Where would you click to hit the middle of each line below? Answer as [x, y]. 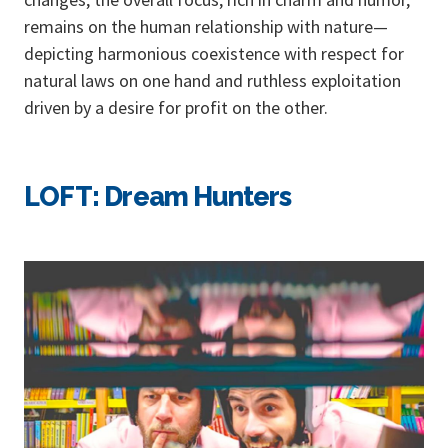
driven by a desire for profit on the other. [176, 107]
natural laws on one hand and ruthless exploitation [212, 80]
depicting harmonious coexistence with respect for [214, 53]
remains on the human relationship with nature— [206, 26]
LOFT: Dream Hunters [158, 196]
